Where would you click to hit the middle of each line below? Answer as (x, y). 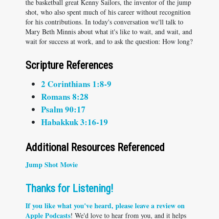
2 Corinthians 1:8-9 (76, 84)
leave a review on (160, 206)
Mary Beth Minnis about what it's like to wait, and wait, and (109, 32)
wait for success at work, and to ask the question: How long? (109, 41)
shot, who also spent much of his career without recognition (108, 12)
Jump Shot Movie (52, 164)
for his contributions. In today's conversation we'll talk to (104, 22)
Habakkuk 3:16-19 (75, 122)
